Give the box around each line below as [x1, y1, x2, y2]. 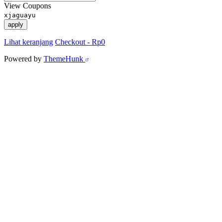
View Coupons [4, 1, 51, 10]
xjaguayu [4, 11, 36, 19]
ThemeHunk [44, 55, 85, 63]
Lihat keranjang [4, 38, 53, 47]
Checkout [55, 38, 87, 47]
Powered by [4, 55, 44, 63]
